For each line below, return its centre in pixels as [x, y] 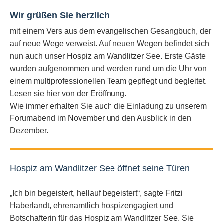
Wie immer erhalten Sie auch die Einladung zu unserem [108, 106]
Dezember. [29, 131]
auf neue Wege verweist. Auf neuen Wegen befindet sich [110, 44]
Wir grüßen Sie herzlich [60, 15]
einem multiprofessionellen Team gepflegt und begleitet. [108, 81]
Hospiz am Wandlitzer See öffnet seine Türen [100, 168]
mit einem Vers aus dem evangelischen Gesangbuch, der [111, 31]
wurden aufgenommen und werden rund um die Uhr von [108, 69]
